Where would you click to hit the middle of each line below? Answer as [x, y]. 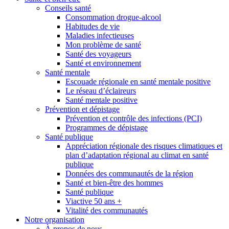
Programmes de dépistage [107, 127]
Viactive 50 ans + [94, 201]
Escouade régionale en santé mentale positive [138, 81]
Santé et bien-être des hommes [114, 182]
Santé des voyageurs [98, 54]
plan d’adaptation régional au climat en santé [137, 155]
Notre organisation [54, 219]
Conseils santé [68, 8]
